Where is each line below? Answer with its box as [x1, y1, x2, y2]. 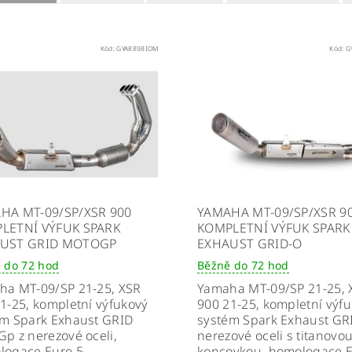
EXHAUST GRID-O [196, 234, 302, 252]
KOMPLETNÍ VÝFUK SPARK [196, 218, 350, 236]
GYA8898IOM [116, 44, 159, 53]
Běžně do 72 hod [196, 257, 289, 273]
